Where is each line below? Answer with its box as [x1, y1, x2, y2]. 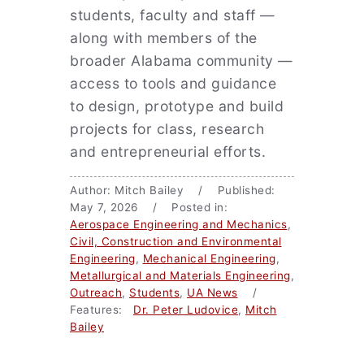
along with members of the [70, 29, 258, 46]
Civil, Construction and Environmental [70, 235, 282, 248]
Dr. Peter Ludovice [133, 303, 238, 316]
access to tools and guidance [70, 75, 276, 92]
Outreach [70, 286, 122, 299]
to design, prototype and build [70, 97, 284, 115]
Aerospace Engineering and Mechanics [70, 218, 288, 231]
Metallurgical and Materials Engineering [70, 269, 291, 282]
